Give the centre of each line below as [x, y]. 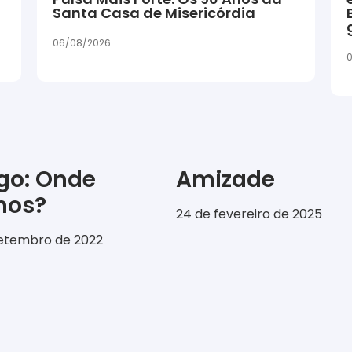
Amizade [225, 180]
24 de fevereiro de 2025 [249, 214]
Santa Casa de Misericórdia [154, 13]
